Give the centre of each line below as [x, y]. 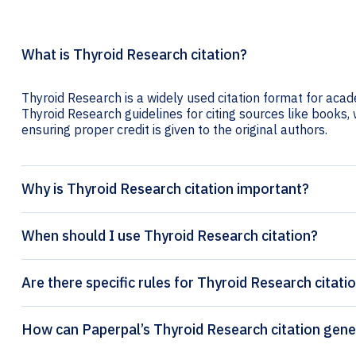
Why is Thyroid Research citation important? [165, 189]
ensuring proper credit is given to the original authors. [174, 130]
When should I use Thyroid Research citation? [170, 236]
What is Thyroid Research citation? [134, 55]
